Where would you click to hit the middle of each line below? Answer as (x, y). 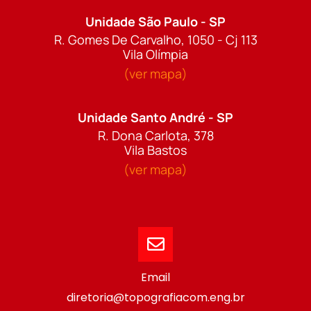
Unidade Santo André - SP (155, 117)
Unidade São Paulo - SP (155, 21)
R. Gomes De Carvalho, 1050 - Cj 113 (155, 39)
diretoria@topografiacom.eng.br (155, 297)
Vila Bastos (155, 150)
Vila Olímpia (155, 54)
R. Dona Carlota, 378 (155, 135)
